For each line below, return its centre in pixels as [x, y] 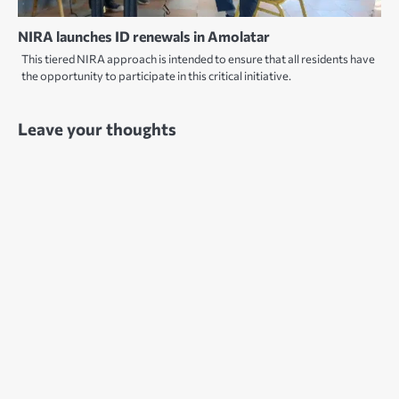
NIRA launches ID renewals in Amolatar [144, 36]
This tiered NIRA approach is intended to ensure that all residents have [198, 58]
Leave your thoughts [97, 128]
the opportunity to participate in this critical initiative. [156, 75]
